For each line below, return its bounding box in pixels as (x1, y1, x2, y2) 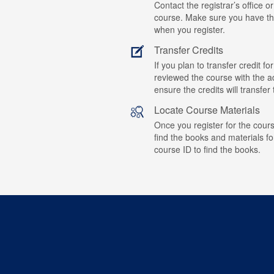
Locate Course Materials (154, 103, 260, 117)
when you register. (154, 23, 225, 35)
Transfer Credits (154, 43, 223, 57)
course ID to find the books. (154, 143, 261, 155)
